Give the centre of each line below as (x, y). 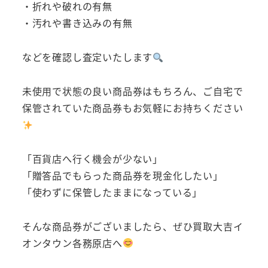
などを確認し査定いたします (87, 57)
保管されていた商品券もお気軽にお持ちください (133, 107)
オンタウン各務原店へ (72, 243)
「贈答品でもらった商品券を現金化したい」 (122, 175)
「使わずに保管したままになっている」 (112, 192)
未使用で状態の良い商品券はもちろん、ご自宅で (133, 91)
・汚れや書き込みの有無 (77, 23)
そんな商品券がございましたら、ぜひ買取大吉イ (133, 226)
